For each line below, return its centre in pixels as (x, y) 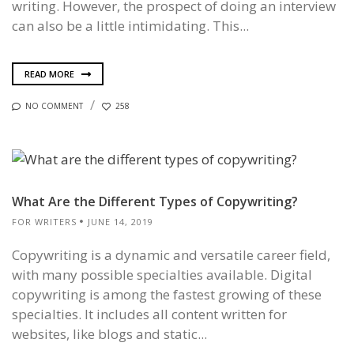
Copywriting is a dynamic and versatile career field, (171, 255)
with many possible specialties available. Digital (162, 275)
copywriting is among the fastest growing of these (167, 295)
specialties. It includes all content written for (149, 314)
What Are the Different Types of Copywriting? (155, 202)
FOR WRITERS (44, 222)
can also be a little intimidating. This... (130, 26)
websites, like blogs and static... (109, 334)
